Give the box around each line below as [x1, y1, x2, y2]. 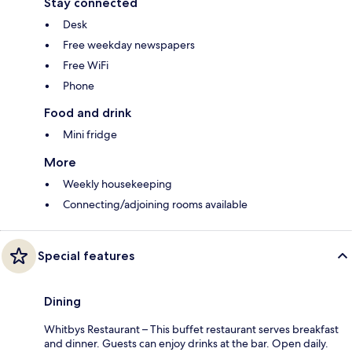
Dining [44, 293, 81, 309]
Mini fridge [63, 126, 117, 141]
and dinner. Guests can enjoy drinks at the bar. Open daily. [44, 335, 328, 350]
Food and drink [44, 104, 131, 120]
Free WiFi [63, 57, 108, 72]
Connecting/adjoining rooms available [63, 196, 247, 211]
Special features [38, 247, 134, 263]
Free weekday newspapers [63, 37, 195, 52]
